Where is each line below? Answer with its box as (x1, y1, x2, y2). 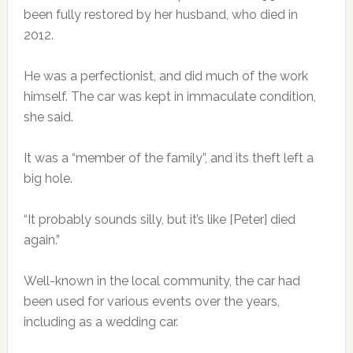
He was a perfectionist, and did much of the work (23, 68, 308, 84)
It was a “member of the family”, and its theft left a (23, 150, 314, 165)
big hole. (23, 170, 72, 186)
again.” (23, 232, 60, 247)
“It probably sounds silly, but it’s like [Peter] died (23, 211, 295, 227)
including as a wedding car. (23, 314, 178, 329)
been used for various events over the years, (23, 293, 280, 309)
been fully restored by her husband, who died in (23, 6, 298, 22)
